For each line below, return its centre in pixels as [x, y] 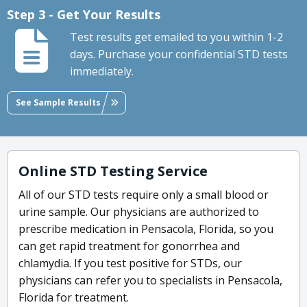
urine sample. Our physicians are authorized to [139, 212]
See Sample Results [58, 102]
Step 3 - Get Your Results [84, 15]
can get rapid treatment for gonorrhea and [129, 246]
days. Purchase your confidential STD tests [179, 54]
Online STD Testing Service [113, 171]
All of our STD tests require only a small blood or [144, 195]
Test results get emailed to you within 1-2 [176, 37]
